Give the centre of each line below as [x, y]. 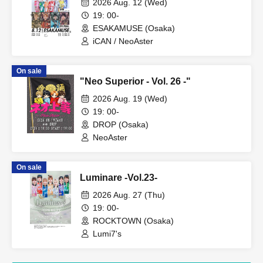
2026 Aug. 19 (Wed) [130, 99]
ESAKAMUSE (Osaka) [134, 28]
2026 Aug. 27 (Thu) [129, 195]
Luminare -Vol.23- [119, 178]
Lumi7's [107, 234]
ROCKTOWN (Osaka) [133, 221]
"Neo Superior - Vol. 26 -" [135, 82]
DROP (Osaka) [121, 125]
